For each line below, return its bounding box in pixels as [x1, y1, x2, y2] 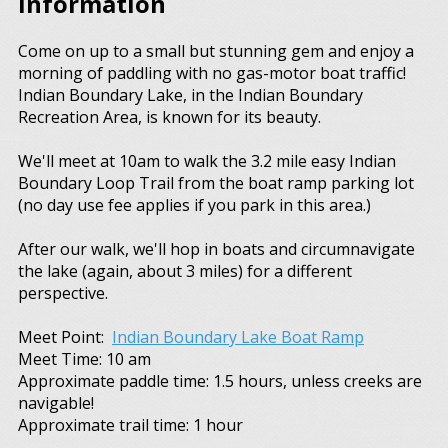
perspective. [18, 282, 112, 304]
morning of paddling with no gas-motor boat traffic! [18, 62, 410, 84]
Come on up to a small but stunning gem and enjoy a [18, 40, 414, 62]
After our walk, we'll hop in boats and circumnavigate [18, 238, 415, 260]
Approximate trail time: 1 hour [18, 414, 243, 436]
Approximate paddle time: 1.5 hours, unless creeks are [18, 370, 422, 392]
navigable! [18, 392, 94, 414]
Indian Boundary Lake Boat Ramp [112, 326, 364, 348]
